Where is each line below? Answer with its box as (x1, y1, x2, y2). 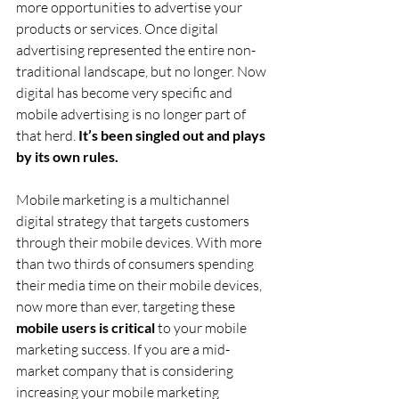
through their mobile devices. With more (16, 232, 265, 251)
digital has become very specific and (16, 83, 235, 102)
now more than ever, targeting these (16, 297, 238, 315)
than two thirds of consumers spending (16, 254, 256, 273)
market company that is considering (16, 361, 236, 379)
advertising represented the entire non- (16, 40, 256, 59)
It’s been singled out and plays (76, 126, 268, 143)
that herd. (16, 126, 76, 144)
